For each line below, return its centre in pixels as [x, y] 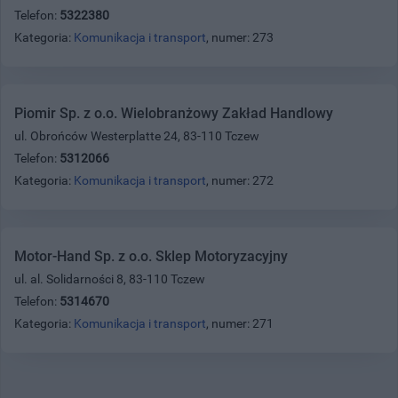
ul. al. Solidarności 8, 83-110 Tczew [110, 279]
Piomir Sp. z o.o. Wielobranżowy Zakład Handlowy [174, 113]
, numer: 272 [240, 180]
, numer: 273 [240, 37]
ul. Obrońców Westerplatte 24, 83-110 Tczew [137, 135]
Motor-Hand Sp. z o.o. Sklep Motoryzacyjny [151, 256]
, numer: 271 [240, 323]
